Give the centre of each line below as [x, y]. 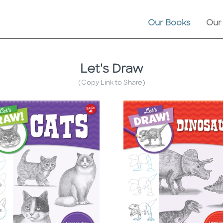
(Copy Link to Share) [111, 83]
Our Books [169, 24]
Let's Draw [111, 70]
